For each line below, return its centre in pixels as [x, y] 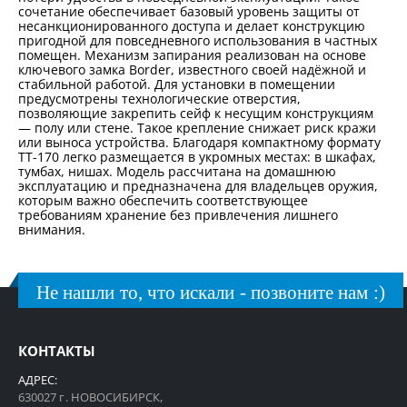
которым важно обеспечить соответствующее [163, 201]
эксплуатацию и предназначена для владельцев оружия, [198, 186]
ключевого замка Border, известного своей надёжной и [192, 70]
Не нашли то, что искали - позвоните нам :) [211, 293]
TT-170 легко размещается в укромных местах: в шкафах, [197, 157]
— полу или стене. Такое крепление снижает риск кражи [197, 128]
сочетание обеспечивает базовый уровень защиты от [189, 12]
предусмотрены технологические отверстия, [159, 99]
